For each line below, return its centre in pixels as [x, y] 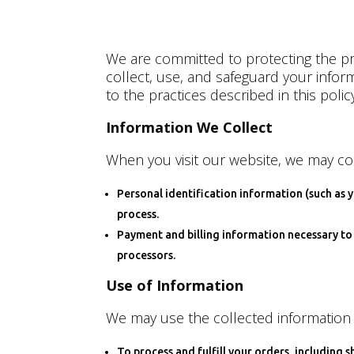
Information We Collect [190, 128]
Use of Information [175, 286]
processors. [147, 256]
